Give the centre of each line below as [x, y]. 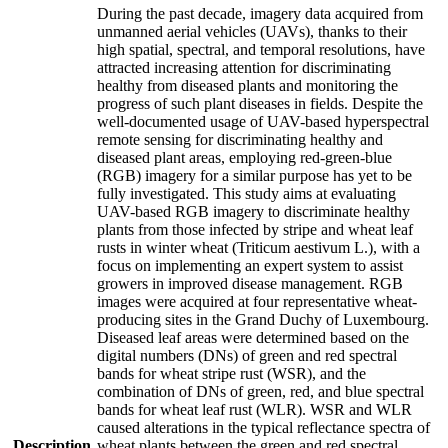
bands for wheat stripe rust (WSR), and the [231, 373]
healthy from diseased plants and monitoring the [247, 85]
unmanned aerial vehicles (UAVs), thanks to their [252, 31]
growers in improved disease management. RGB [250, 283]
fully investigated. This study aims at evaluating [246, 193]
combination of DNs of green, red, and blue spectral [260, 391]
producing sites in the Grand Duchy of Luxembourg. [263, 319]
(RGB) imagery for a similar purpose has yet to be [254, 175]
